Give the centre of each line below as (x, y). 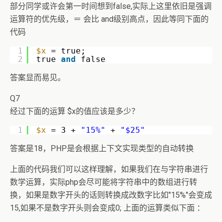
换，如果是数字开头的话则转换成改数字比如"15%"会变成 (111, 195)
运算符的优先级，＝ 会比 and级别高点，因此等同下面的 (109, 19)
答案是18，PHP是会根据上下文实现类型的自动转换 (102, 148)
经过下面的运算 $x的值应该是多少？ (75, 111)
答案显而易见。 (38, 78)
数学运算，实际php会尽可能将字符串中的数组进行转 (104, 182)
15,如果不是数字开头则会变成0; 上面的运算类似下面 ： (107, 208)
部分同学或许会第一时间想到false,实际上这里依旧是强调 (111, 6)
